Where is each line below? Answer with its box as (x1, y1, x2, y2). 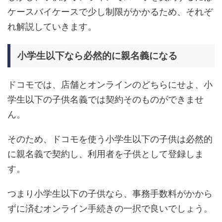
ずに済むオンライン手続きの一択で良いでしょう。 (7, 203, 213, 214)
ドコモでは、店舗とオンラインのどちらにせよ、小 (7, 79, 213, 90)
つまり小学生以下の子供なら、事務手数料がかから (7, 188, 213, 199)
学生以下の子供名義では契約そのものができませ (7, 94, 204, 105)
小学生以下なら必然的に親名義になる (17, 50, 177, 61)
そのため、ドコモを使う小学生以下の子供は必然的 (7, 134, 213, 144)
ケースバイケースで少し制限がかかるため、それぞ (7, 6, 213, 17)
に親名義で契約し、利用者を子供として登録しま (7, 149, 204, 159)
